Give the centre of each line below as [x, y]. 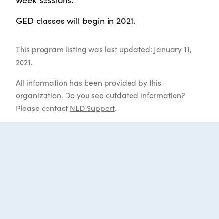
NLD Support [92, 107]
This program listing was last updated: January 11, [104, 49]
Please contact [43, 107]
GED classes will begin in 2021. [76, 20]
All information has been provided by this [88, 82]
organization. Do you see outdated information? [100, 95]
